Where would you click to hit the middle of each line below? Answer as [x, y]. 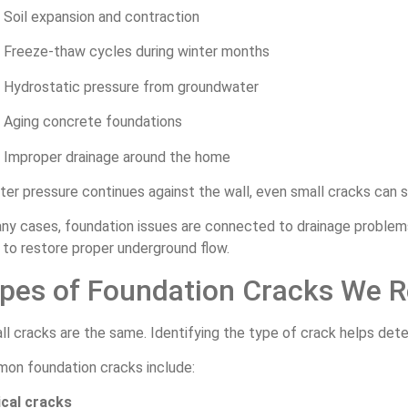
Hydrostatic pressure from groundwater [131, 87]
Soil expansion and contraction [102, 16]
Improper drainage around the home [117, 157]
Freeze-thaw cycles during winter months [137, 52]
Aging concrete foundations [93, 122]
